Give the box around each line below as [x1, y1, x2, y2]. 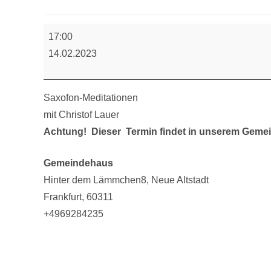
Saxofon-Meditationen [44, 93, 138, 103]
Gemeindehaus [44, 158, 113, 169]
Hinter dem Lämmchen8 [44, 175, 146, 186]
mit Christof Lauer [44, 109, 119, 120]
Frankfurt [44, 192, 82, 203]
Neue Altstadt [151, 175, 209, 186]
